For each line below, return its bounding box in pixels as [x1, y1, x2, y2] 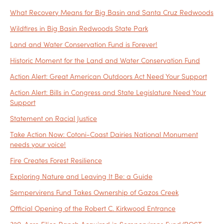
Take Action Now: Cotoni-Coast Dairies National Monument [10, 129, 198, 139]
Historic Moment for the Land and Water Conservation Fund [10, 55, 200, 65]
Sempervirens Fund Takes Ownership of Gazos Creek [10, 187, 178, 197]
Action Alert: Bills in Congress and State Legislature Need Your [10, 87, 206, 97]
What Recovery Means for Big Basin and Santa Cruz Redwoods [10, 7, 213, 17]
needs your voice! [10, 139, 66, 149]
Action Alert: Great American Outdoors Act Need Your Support [10, 71, 207, 81]
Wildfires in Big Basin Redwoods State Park [10, 23, 148, 33]
